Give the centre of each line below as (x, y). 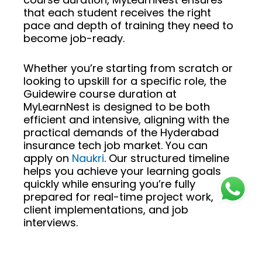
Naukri (88, 158)
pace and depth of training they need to (128, 25)
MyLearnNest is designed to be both (117, 106)
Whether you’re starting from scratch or (128, 68)
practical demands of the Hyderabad (121, 132)
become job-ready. (74, 38)
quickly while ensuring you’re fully (109, 184)
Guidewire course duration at (100, 94)
